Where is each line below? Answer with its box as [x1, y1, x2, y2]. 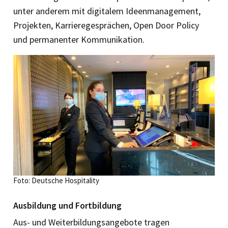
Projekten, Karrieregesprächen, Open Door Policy [13, 19, 199, 31]
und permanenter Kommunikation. [13, 33, 145, 45]
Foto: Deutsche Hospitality [13, 176, 99, 186]
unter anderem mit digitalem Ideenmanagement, [13, 5, 201, 17]
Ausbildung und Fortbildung [13, 199, 122, 212]
